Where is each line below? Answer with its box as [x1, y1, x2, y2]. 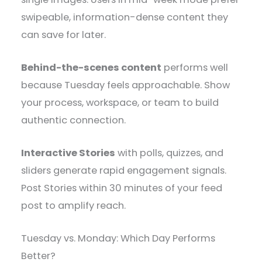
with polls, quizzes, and [115, 146, 224, 160]
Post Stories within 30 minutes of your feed [21, 181, 223, 195]
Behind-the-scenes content [21, 60, 162, 74]
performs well [161, 60, 229, 74]
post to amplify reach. [21, 199, 126, 213]
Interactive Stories [21, 146, 116, 160]
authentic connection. [21, 113, 126, 127]
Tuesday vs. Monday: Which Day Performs [21, 232, 216, 246]
